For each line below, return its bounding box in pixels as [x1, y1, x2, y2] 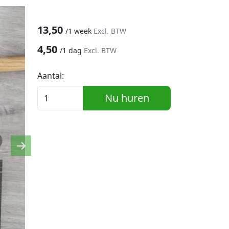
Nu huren [104, 91, 149, 105]
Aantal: [37, 70, 64, 81]
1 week [68, 26, 94, 36]
